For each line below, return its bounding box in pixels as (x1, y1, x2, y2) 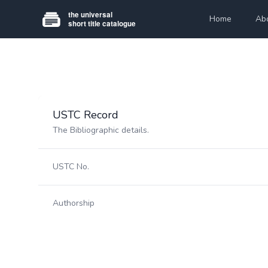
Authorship (53, 197, 95, 209)
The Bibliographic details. (53, 124, 149, 136)
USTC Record (53, 108, 118, 122)
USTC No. (53, 161, 89, 172)
